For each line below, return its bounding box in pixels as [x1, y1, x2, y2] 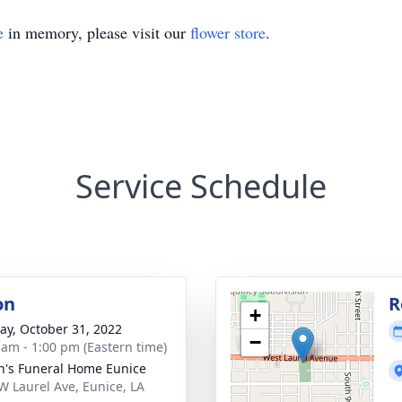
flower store [190, 22, 266, 43]
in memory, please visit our [4, 22, 190, 43]
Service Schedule [75, 164, 327, 208]
